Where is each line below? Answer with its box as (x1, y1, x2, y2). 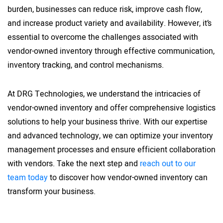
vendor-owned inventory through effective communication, (7, 45, 215, 57)
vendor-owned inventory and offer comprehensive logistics (7, 102, 216, 114)
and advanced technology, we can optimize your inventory (7, 129, 213, 142)
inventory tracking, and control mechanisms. (7, 59, 164, 71)
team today (7, 171, 48, 184)
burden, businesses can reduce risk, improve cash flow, (7, 3, 202, 15)
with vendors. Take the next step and (7, 157, 140, 170)
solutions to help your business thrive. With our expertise (7, 115, 208, 128)
